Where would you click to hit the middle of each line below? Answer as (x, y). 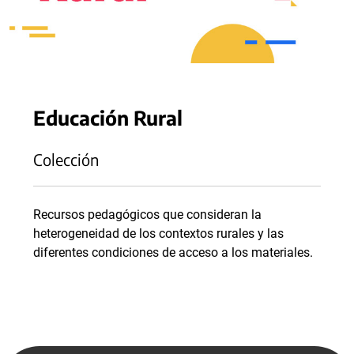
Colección (66, 160)
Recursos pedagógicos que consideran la (147, 215)
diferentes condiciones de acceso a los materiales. (175, 253)
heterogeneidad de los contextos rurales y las (158, 234)
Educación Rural (108, 118)
